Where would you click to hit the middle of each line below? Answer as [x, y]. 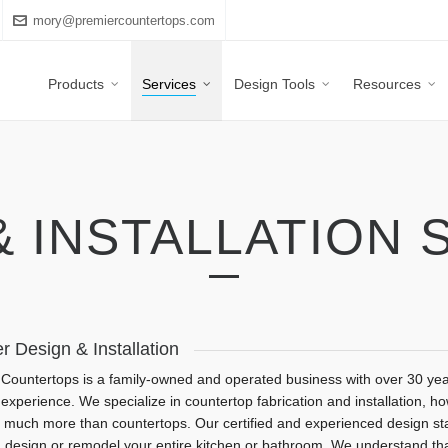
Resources [387, 84]
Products [76, 84]
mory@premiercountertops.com [124, 20]
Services [169, 84]
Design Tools [274, 84]
